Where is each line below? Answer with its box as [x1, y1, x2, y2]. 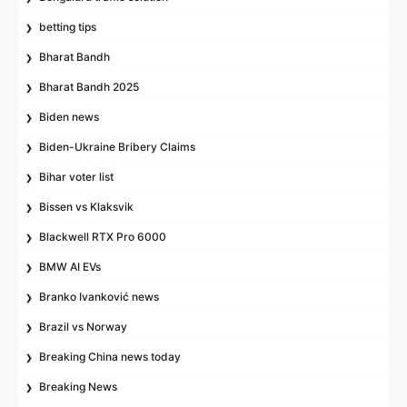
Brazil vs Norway [39, 319, 128, 333]
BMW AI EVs [39, 259, 102, 273]
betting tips [39, 19, 97, 34]
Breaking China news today [39, 349, 182, 363]
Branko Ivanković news [39, 289, 160, 303]
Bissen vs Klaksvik [39, 199, 134, 213]
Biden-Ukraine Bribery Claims [39, 139, 196, 154]
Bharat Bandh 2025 [39, 79, 140, 94]
